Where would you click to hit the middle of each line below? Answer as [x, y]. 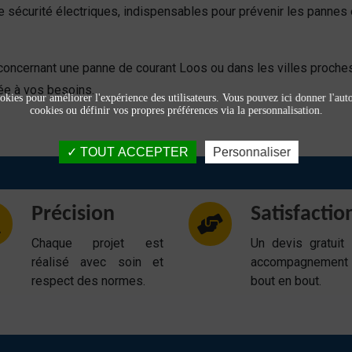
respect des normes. [88, 281]
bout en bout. [286, 281]
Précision [73, 214]
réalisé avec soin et [97, 262]
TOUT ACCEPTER [132, 152]
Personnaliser [251, 152]
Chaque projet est [97, 243]
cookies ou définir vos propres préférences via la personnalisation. [176, 110]
